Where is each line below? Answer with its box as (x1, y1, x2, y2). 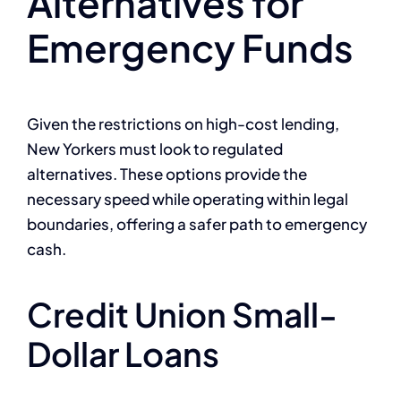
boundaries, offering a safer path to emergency (27, 214, 367, 235)
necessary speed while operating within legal (27, 189, 348, 209)
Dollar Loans (27, 333, 219, 375)
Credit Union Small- (27, 294, 337, 336)
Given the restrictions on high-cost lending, (27, 114, 339, 134)
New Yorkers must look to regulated (27, 139, 283, 159)
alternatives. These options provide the (27, 164, 307, 184)
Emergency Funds (27, 22, 354, 71)
